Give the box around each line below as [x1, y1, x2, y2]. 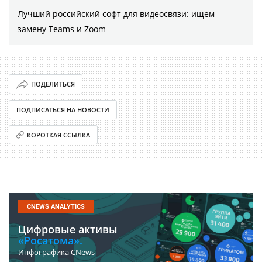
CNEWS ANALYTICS [27, 202, 85, 211]
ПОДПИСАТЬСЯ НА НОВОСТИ [16, 105, 109, 114]
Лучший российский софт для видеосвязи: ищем [18, 8, 215, 19]
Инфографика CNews [18, 246, 95, 257]
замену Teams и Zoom [18, 23, 106, 35]
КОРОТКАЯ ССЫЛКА [27, 130, 91, 139]
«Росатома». [18, 233, 82, 247]
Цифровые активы [18, 222, 118, 236]
